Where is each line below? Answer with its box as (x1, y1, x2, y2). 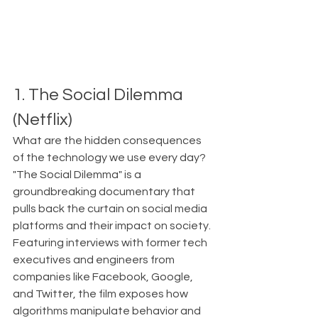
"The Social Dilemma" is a (13, 168, 143, 180)
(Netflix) (13, 110, 72, 128)
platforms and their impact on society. (13, 219, 213, 231)
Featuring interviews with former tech (13, 236, 209, 248)
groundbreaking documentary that (13, 185, 197, 197)
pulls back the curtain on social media (13, 202, 209, 214)
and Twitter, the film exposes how (13, 287, 190, 300)
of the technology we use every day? (13, 151, 206, 163)
